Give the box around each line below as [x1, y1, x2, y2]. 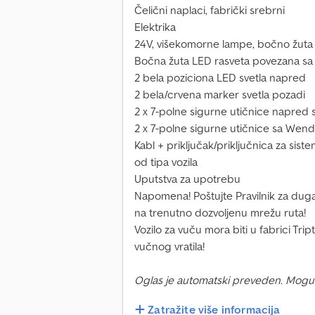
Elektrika [134, 20, 176, 34]
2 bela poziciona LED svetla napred [134, 70, 306, 85]
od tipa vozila [134, 155, 198, 169]
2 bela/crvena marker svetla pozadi [134, 87, 305, 102]
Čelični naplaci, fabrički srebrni [134, 3, 285, 18]
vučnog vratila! [134, 239, 205, 254]
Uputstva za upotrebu [134, 172, 240, 186]
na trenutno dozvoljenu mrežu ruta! [134, 205, 306, 220]
